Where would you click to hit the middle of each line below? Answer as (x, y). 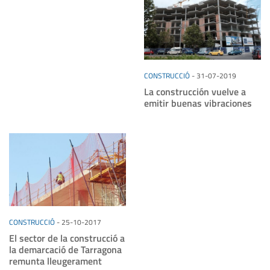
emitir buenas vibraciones (198, 103)
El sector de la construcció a (67, 238)
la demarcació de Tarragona (65, 249)
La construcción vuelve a (195, 91)
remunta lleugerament (55, 261)
